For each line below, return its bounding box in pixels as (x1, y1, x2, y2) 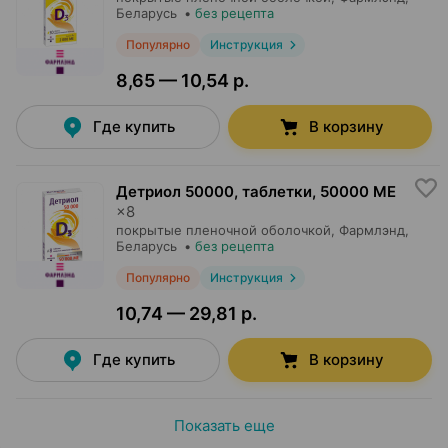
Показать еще (173, 416, 275, 436)
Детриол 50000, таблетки (116, 182, 312, 202)
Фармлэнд (339, 222, 405, 239)
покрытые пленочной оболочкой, (116, 222, 335, 239)
